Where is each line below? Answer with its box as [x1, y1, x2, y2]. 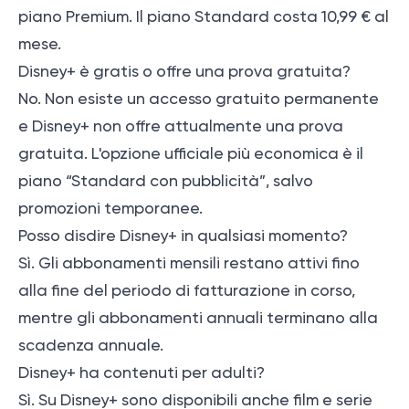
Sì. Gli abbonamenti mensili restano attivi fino [18, 254, 360, 273]
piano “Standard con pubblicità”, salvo [18, 172, 313, 191]
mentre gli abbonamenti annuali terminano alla [18, 309, 378, 328]
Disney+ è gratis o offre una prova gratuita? [18, 62, 351, 81]
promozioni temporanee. [18, 199, 203, 218]
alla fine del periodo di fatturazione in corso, [18, 281, 355, 300]
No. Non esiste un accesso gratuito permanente [18, 89, 379, 109]
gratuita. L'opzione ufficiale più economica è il [18, 144, 363, 163]
